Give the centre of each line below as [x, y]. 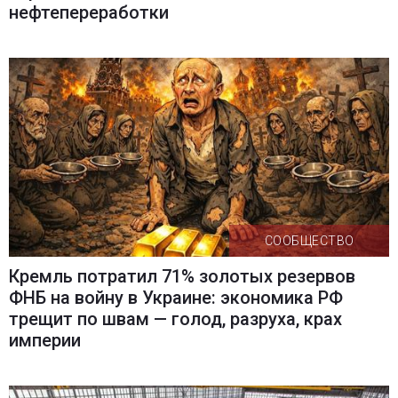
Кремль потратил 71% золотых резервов [182, 277]
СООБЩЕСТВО [309, 241]
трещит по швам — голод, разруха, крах [175, 319]
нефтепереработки [88, 13]
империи [44, 341]
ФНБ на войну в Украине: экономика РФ [175, 298]
